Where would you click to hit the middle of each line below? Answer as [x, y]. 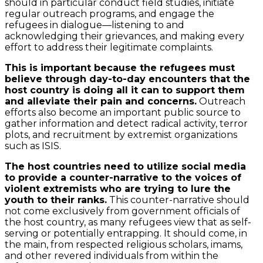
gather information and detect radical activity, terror [126, 123]
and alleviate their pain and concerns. [101, 101]
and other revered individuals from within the [112, 255]
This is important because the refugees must [120, 68]
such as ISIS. [33, 146]
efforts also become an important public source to [123, 112]
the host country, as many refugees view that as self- [128, 222]
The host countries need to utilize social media [125, 166]
